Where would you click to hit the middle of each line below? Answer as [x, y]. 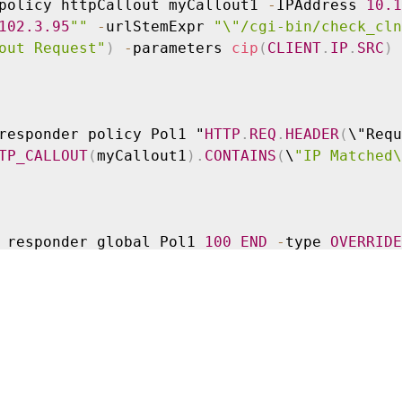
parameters [182, 48]
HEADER [312, 134]
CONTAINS [240, 155]
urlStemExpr [160, 26]
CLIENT [294, 48]
